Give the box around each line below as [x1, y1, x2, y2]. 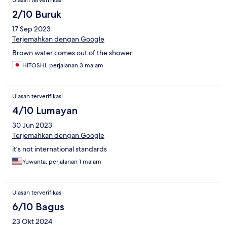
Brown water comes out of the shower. [12, 48, 134, 57]
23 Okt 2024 [12, 216, 52, 226]
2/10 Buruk [12, 8, 61, 20]
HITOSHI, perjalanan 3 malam [22, 61, 103, 69]
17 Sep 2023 [12, 24, 51, 33]
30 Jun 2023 [12, 120, 52, 130]
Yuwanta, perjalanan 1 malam [22, 157, 101, 166]
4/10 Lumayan [12, 104, 78, 117]
